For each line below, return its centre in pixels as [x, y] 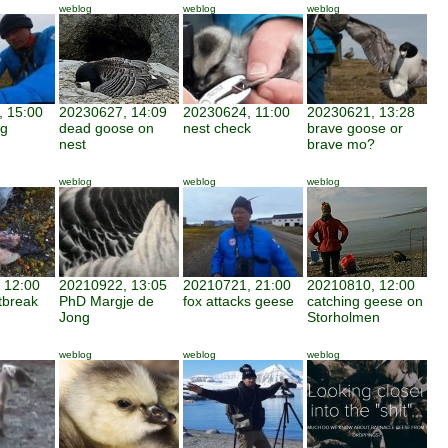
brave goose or [355, 128]
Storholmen [343, 317]
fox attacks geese [238, 301]
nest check [217, 128]
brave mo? [341, 144]
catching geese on [365, 301]
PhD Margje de [106, 301]
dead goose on [106, 128]
